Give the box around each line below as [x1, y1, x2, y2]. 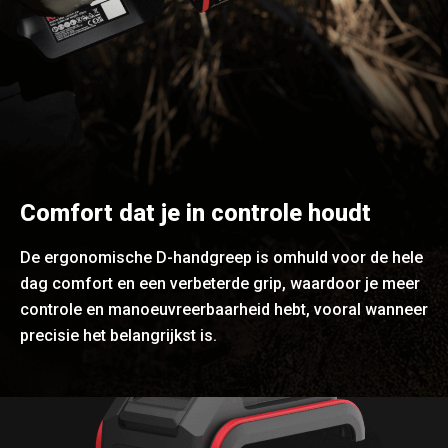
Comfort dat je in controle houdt [20, 199, 371, 228]
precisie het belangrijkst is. [20, 326, 217, 346]
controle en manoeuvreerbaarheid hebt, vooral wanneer [20, 300, 428, 320]
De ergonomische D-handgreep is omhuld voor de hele [20, 248, 423, 268]
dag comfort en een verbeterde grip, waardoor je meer [20, 274, 420, 294]
